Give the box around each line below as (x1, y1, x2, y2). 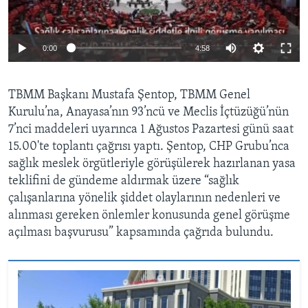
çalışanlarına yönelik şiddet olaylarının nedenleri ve (8, 191, 280, 205)
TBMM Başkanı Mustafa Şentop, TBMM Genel (8, 88, 250, 102)
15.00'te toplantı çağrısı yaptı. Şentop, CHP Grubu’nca (8, 140, 289, 153)
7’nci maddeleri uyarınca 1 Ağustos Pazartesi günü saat (8, 122, 294, 136)
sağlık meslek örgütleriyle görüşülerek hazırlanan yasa (8, 157, 296, 170)
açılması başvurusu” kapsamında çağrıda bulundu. (8, 225, 274, 239)
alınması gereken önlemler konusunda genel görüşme (8, 208, 290, 222)
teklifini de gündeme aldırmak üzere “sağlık (8, 174, 239, 188)
